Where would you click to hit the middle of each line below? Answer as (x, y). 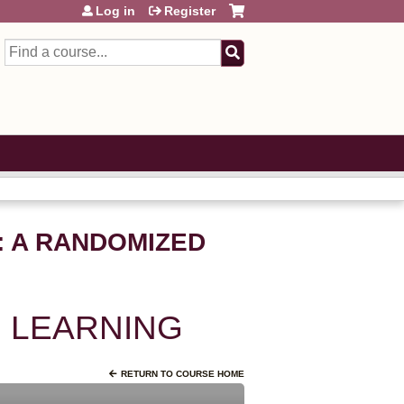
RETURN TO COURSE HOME (183, 374)
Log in (115, 11)
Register (190, 11)
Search (26, 48)
